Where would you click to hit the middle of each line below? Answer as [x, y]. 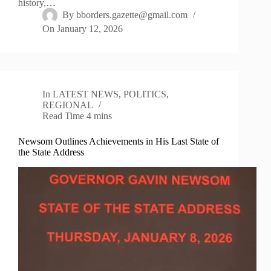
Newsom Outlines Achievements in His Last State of [119, 142]
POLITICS [145, 94]
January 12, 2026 [90, 29]
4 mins [100, 116]
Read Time [63, 116]
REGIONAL [68, 105]
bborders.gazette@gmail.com [132, 15]
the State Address [51, 152]
